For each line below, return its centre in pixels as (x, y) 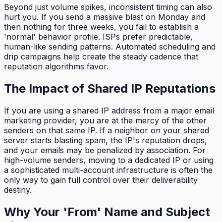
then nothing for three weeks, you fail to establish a (101, 27)
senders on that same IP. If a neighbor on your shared (107, 131)
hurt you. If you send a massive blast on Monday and (105, 17)
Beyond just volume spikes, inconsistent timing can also (108, 7)
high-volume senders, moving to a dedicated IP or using (109, 160)
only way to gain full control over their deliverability (101, 180)
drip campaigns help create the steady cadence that (101, 57)
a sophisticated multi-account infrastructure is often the (108, 170)
